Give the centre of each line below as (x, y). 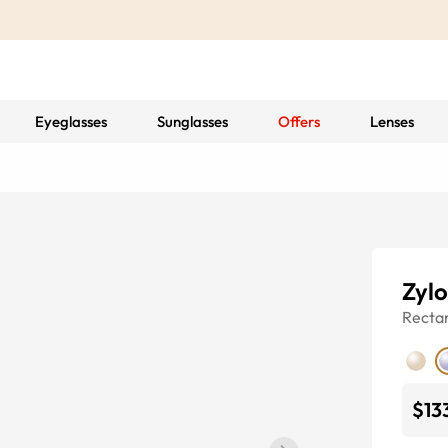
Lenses (391, 121)
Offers (298, 121)
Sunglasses (192, 121)
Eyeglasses (70, 121)
